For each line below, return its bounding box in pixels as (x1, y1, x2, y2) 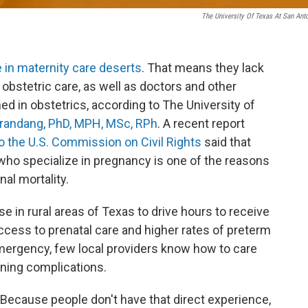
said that (201, 135, 251, 149)
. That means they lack (142, 60, 264, 75)
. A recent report (157, 116, 245, 131)
